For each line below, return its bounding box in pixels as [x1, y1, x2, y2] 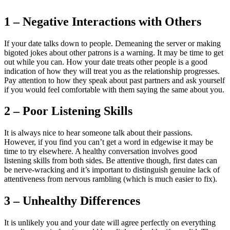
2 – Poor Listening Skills [4, 104, 132, 118]
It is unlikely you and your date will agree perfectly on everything [4, 218, 216, 227]
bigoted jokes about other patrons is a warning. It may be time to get [4, 48, 223, 57]
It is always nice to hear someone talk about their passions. [4, 128, 193, 138]
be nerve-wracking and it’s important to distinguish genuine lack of [4, 165, 220, 175]
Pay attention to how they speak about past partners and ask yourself [4, 75, 225, 85]
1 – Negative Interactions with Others [4, 14, 201, 28]
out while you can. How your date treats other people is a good [4, 57, 207, 66]
